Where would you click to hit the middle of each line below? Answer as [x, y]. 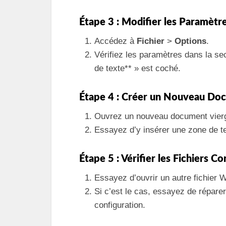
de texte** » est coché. [137, 68]
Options [190, 41]
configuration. [120, 205]
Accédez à [116, 41]
